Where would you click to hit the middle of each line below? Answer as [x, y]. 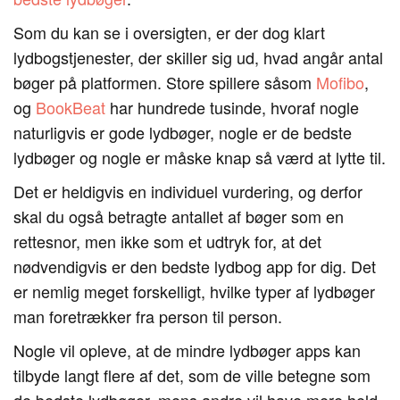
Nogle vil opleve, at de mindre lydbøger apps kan [187, 350]
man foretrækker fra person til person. [148, 316]
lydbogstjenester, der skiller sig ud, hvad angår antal [198, 57]
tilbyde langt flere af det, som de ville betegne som [192, 375]
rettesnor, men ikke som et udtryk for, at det [167, 241]
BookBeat [71, 107]
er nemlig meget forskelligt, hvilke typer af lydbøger [194, 291]
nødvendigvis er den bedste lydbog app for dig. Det [195, 266]
